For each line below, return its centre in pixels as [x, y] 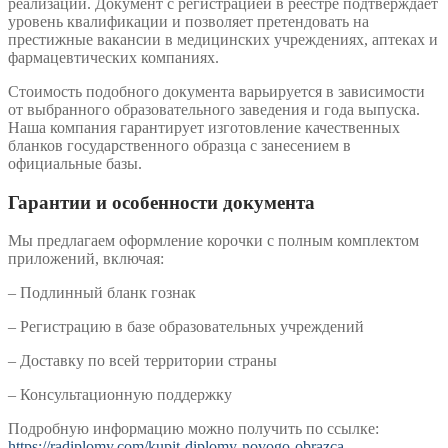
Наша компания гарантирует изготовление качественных [204, 127]
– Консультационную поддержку [120, 395]
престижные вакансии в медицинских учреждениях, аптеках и [223, 39]
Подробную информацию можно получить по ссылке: [193, 429]
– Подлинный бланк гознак [102, 293]
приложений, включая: [86, 259]
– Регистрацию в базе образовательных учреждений [186, 327]
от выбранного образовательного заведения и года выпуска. [214, 109]
